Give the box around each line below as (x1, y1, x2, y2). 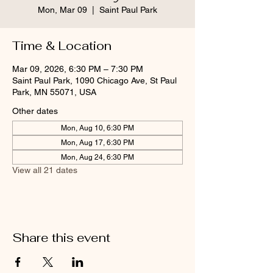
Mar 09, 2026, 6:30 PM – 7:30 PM (12, 64, 143, 74)
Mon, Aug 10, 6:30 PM (61, 124, 134, 132)
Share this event (12, 230, 110, 246)
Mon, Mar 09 (38, 5, 87, 15)
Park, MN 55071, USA (12, 87, 96, 97)
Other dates (12, 106, 58, 116)
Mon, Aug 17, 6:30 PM (61, 138, 134, 147)
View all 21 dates (12, 165, 77, 175)
